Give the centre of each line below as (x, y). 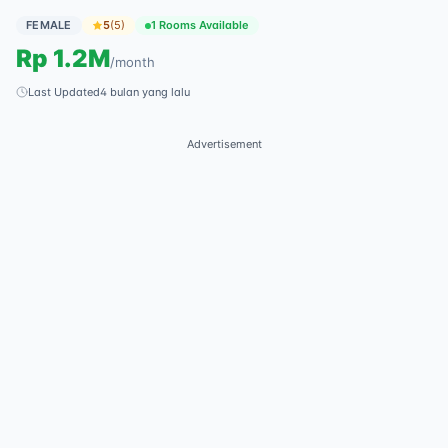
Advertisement (224, 144)
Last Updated (64, 92)
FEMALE (49, 25)
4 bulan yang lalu (145, 92)
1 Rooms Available (199, 25)
